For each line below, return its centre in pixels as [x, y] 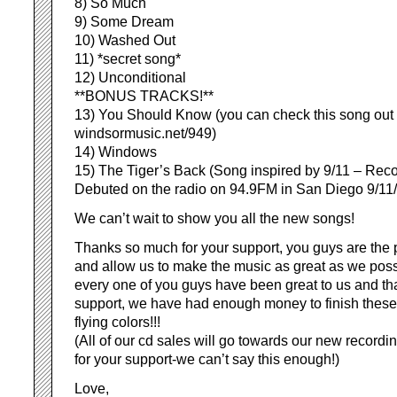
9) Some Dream [124, 22]
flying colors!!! [117, 322]
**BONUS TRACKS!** [144, 96]
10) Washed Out [125, 40]
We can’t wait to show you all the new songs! [214, 218]
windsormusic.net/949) [145, 133]
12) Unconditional [130, 78]
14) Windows [116, 152]
